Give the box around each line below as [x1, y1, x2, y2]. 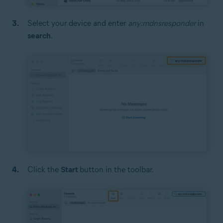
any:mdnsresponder [128, 18, 196, 28]
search [27, 31, 51, 41]
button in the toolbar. [80, 165, 154, 175]
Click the [27, 165, 61, 175]
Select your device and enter [27, 18, 128, 28]
